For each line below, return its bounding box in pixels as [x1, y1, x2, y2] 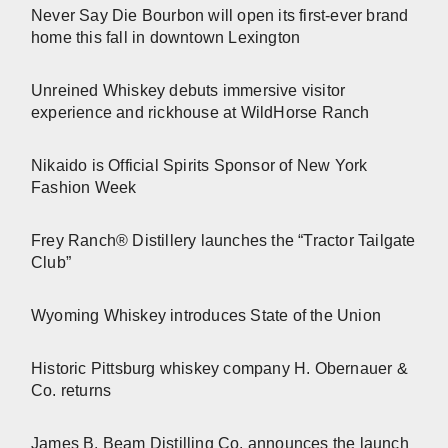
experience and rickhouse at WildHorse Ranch [31, 104, 370, 122]
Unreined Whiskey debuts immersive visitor [31, 82, 346, 100]
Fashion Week [31, 179, 137, 197]
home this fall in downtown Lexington [31, 29, 301, 47]
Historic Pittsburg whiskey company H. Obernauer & [31, 360, 408, 378]
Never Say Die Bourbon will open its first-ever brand [31, 7, 409, 25]
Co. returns [31, 382, 112, 400]
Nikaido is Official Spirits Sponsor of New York [31, 157, 368, 175]
